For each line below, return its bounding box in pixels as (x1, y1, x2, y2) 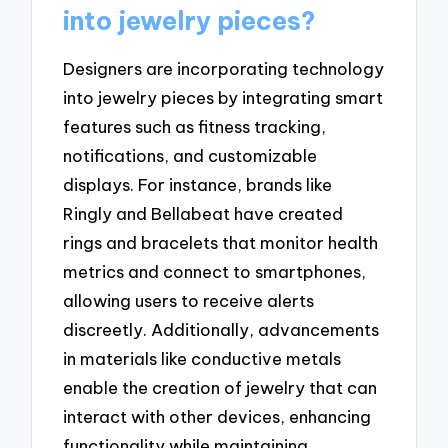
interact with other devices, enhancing (63, 406, 372, 428)
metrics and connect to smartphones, (63, 261, 367, 283)
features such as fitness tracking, (63, 116, 327, 138)
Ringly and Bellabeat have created (63, 203, 344, 225)
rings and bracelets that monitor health (63, 232, 379, 254)
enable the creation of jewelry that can (63, 377, 378, 399)
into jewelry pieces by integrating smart (63, 87, 384, 109)
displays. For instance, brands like (63, 174, 333, 196)
